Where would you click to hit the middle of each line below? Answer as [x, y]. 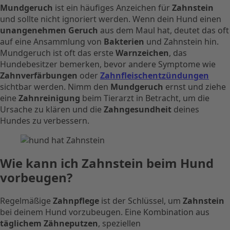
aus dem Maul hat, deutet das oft [164, 30]
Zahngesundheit [138, 109]
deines [185, 109]
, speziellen [119, 223]
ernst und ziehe [195, 87]
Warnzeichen [142, 53]
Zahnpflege [76, 200]
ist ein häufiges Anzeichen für [112, 7]
